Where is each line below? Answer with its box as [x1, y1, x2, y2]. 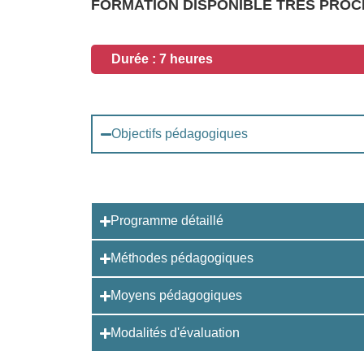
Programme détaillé [110, 214, 224, 227]
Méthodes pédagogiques [110, 251, 254, 265]
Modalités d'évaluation [110, 326, 240, 340]
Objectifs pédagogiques [111, 127, 249, 141]
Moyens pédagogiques [110, 288, 243, 302]
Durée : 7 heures [111, 52, 213, 66]
